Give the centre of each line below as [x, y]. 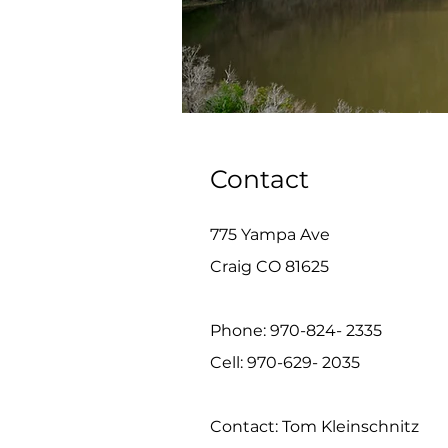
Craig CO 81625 [269, 266]
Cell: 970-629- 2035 [285, 362]
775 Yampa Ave [270, 234]
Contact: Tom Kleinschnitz [314, 426]
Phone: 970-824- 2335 [296, 330]
